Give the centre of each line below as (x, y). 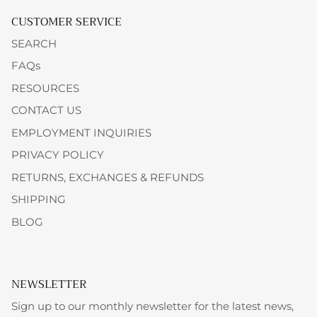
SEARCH (34, 43)
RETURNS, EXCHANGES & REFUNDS (108, 177)
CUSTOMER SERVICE (67, 21)
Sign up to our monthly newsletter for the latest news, (152, 306)
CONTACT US (46, 110)
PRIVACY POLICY (58, 155)
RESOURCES (45, 88)
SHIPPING (39, 200)
